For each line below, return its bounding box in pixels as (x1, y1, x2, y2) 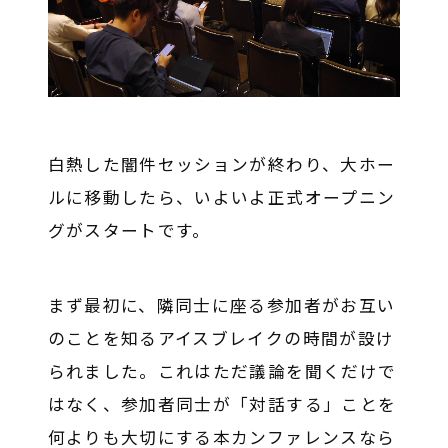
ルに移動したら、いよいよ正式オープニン (47, 185, 396, 210)
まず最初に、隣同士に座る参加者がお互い (47, 293, 396, 318)
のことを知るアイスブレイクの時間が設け (47, 326, 395, 351)
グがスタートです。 (47, 218, 211, 243)
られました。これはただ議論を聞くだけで (47, 359, 397, 384)
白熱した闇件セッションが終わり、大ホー (47, 152, 396, 177)
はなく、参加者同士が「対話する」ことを (47, 392, 397, 417)
